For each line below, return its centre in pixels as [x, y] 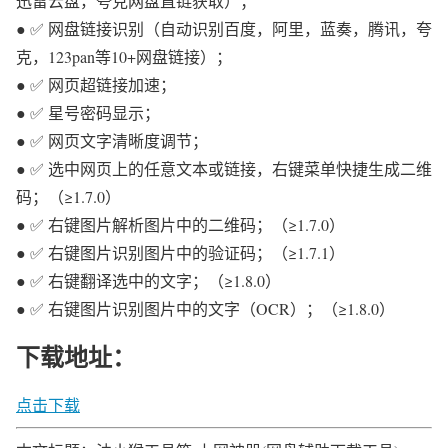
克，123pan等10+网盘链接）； [124, 57]
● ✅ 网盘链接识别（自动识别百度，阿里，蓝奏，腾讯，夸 [224, 29]
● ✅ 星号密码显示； [88, 113]
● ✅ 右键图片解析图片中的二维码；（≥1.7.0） [180, 225]
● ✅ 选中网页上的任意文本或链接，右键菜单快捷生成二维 [224, 169]
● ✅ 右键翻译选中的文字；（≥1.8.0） [148, 281]
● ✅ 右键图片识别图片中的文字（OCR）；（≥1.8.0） [205, 309]
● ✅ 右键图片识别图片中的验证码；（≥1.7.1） [180, 253]
